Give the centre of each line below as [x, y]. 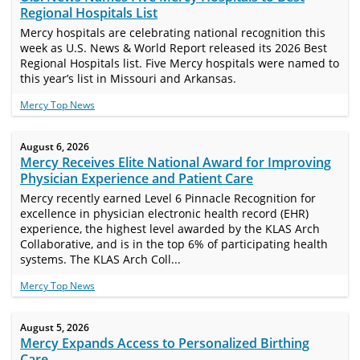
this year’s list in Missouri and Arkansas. [128, 78]
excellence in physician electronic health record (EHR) [164, 213]
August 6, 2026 [55, 147]
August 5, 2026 [55, 327]
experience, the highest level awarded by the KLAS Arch [170, 229]
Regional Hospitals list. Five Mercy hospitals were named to [180, 63]
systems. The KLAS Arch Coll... [100, 259]
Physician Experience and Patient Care [137, 178]
